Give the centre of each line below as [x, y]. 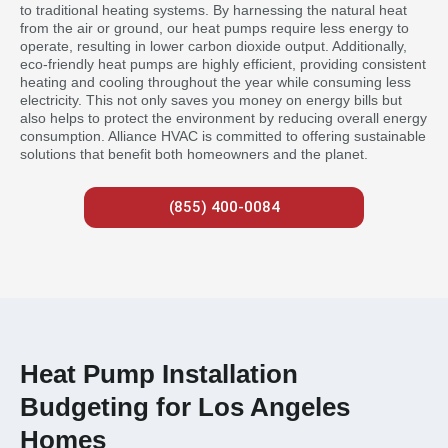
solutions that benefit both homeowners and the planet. [194, 153]
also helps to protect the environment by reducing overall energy [223, 117]
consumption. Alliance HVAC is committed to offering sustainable [223, 135]
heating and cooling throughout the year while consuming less [215, 81]
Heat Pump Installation [159, 374]
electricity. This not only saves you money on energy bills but [211, 99]
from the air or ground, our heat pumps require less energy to [214, 27]
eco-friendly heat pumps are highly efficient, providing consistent [223, 63]
